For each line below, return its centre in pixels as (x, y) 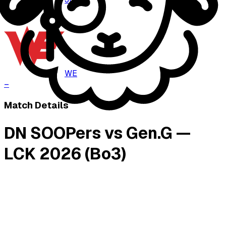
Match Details (36, 105)
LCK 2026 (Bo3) (65, 153)
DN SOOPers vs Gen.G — (97, 133)
